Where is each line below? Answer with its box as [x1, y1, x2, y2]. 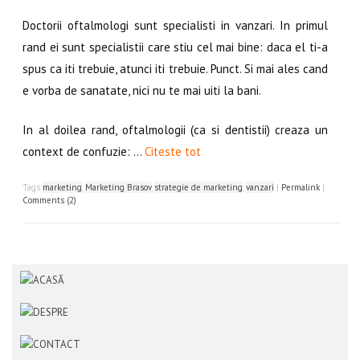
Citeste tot [145, 144, 201, 160]
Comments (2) [22, 194, 76, 206]
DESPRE [33, 305, 68, 319]
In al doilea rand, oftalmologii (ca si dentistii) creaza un [22, 122, 328, 138]
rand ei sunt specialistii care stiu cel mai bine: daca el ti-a [22, 39, 328, 55]
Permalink [281, 181, 320, 193]
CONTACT [33, 337, 80, 351]
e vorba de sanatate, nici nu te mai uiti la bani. [22, 82, 261, 98]
